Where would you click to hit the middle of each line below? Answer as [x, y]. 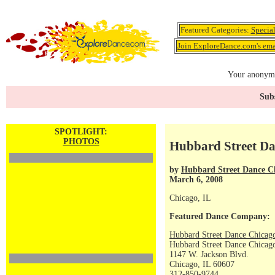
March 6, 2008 [196, 179]
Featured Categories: [215, 30]
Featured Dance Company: [220, 216]
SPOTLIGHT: [81, 132]
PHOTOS [81, 141]
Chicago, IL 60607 [202, 264]
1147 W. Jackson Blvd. [209, 254]
